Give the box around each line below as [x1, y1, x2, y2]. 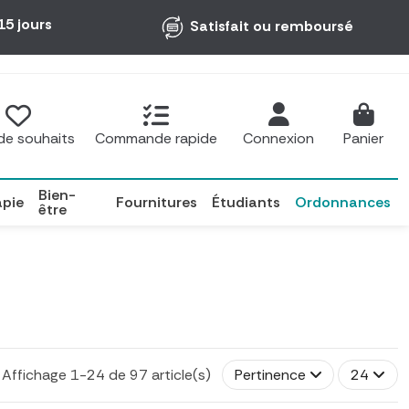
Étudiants [212, 192, 280, 212]
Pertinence [234, 364, 306, 384]
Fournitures [116, 192, 197, 212]
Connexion [243, 128, 314, 148]
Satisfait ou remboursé [185, 16, 353, 36]
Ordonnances [295, 192, 391, 212]
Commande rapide [95, 128, 217, 148]
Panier [343, 128, 383, 148]
